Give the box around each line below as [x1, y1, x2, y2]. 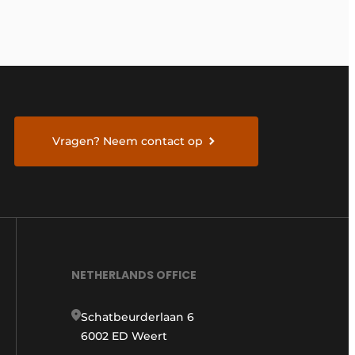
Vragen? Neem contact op [52, 134, 204, 149]
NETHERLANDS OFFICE [71, 266, 197, 283]
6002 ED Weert [81, 328, 167, 343]
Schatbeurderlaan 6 [81, 309, 194, 324]
